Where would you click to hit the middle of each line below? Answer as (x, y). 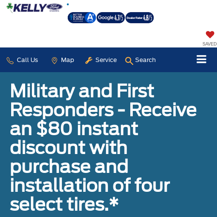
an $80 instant (74, 129)
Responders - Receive (103, 110)
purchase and (69, 166)
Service (105, 60)
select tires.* (64, 204)
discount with (69, 147)
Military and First (82, 91)
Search (146, 60)
